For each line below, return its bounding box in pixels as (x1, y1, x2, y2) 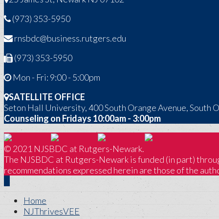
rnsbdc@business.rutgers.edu (13, 32, 126, 44)
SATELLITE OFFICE (9, 91, 85, 102)
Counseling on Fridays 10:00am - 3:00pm (4, 112, 161, 124)
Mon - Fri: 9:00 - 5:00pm (11, 71, 100, 83)
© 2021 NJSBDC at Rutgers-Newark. (4, 143, 144, 154)
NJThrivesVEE (23, 205, 80, 217)
